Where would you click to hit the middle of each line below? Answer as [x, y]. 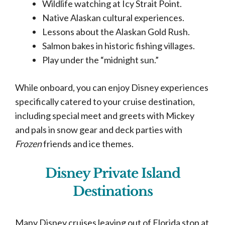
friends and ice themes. [88, 144]
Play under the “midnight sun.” [100, 60]
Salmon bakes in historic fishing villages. [119, 46]
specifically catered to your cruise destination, [105, 101]
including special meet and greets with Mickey [105, 116]
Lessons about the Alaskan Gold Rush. [116, 32]
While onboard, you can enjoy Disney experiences [112, 87]
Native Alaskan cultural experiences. [113, 18]
